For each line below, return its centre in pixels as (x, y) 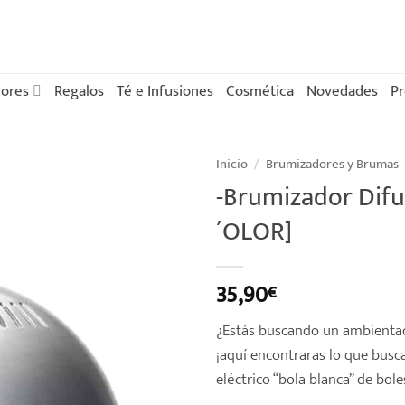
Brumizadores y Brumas (332, 164)
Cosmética (259, 90)
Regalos (79, 90)
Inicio (232, 164)
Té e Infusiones (165, 90)
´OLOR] (254, 232)
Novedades (342, 90)
